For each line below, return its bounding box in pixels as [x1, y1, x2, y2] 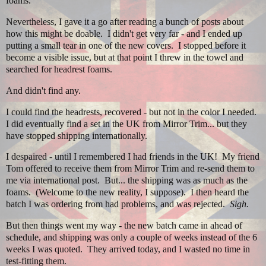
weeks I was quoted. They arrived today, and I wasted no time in [6, 244, 250, 255]
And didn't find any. [6, 85, 81, 96]
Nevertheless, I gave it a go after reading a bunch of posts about [6, 16, 243, 27]
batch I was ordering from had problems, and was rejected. [6, 199, 230, 210]
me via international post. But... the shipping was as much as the [6, 175, 248, 186]
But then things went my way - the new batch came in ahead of [6, 220, 242, 231]
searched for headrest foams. [6, 64, 112, 74]
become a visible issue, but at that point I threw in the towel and [6, 52, 243, 62]
